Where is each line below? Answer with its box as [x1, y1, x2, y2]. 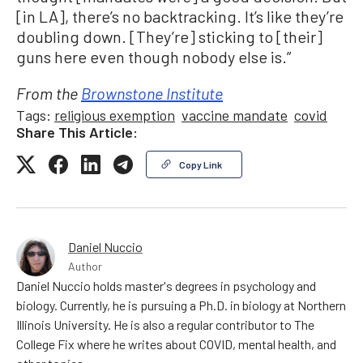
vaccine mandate [181, 106, 288, 125]
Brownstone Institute [81, 88, 223, 105]
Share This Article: [16, 123, 138, 142]
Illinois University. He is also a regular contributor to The [16, 317, 314, 333]
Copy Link [179, 159, 222, 171]
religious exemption [54, 106, 175, 125]
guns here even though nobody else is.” [16, 47, 291, 67]
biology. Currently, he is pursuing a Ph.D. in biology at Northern [16, 297, 346, 314]
